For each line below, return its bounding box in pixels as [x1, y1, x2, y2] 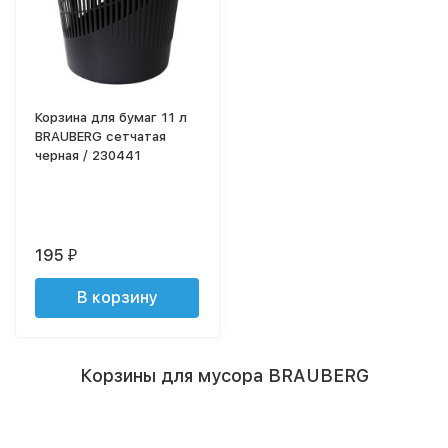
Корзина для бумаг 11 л [35, 109, 188, 125]
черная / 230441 [35, 147, 142, 163]
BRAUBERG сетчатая [35, 128, 167, 144]
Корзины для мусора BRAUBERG [79, 364, 369, 386]
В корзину [76, 287, 158, 307]
